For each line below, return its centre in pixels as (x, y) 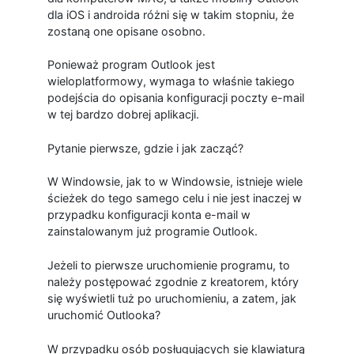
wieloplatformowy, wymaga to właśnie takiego (171, 81)
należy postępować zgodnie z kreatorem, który (173, 281)
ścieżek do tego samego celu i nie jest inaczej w (174, 198)
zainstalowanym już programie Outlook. (152, 232)
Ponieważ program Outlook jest (131, 65)
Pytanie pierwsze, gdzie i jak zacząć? (145, 148)
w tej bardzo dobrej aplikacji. (123, 115)
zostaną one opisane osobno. (126, 31)
